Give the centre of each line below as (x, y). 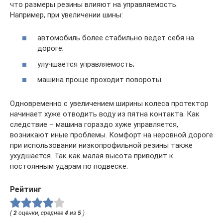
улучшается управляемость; (86, 64)
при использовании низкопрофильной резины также (101, 146)
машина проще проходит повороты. (100, 80)
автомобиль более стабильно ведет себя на (116, 38)
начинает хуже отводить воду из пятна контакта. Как (105, 114)
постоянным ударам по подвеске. (69, 167)
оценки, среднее (41, 213)
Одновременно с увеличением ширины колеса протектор (109, 104)
